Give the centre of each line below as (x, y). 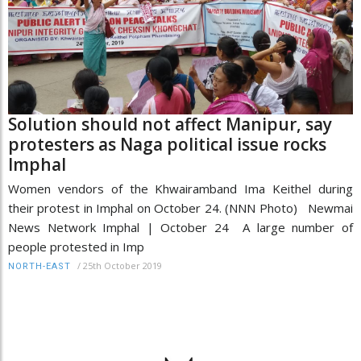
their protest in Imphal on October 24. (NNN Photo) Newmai (180, 207)
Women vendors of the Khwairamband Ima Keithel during (180, 188)
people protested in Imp (76, 246)
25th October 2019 (122, 265)
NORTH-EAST (39, 266)
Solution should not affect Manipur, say (170, 124)
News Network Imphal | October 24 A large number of (180, 227)
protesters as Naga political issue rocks (167, 144)
